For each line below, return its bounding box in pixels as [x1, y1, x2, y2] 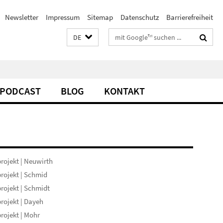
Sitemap [87, 12, 113, 22]
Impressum [46, 12, 80, 22]
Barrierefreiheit [166, 12, 213, 22]
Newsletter [5, 12, 38, 22]
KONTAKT [104, 85, 145, 97]
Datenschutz [120, 12, 159, 22]
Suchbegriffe [109, 30, 148, 40]
